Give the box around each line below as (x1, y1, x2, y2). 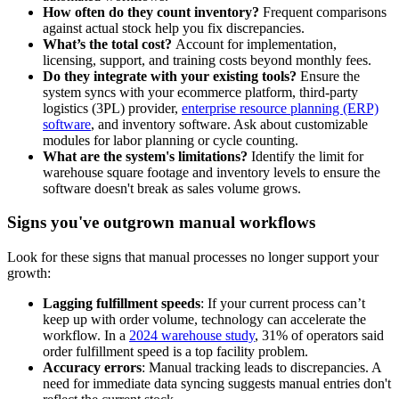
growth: (7, 265, 51, 281)
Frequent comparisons (263, 4, 387, 20)
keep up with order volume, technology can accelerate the (43, 311, 366, 327)
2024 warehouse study (129, 327, 255, 343)
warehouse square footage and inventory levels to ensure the (43, 164, 380, 180)
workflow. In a (43, 327, 129, 343)
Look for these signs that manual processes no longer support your (7, 248, 379, 265)
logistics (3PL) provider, (43, 100, 182, 116)
